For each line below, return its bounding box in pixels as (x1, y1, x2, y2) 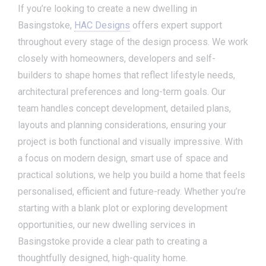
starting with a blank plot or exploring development (18, 202, 227, 214)
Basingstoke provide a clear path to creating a (18, 236, 207, 247)
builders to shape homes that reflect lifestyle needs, (18, 69, 235, 81)
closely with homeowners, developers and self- (18, 53, 216, 64)
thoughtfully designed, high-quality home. (18, 252, 188, 264)
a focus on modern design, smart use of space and (18, 153, 228, 164)
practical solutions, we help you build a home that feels (18, 169, 245, 180)
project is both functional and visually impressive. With (18, 136, 243, 147)
